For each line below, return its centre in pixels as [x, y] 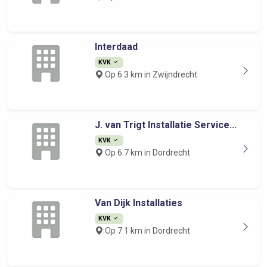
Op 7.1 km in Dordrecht [146, 231]
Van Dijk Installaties [138, 203]
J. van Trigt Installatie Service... [165, 125]
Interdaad [116, 47]
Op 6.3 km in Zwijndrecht [150, 74]
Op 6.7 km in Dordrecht [146, 153]
